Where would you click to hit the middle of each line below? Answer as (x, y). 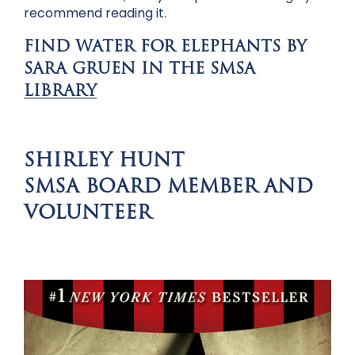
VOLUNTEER (88, 214)
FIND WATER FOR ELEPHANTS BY (165, 48)
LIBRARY (60, 92)
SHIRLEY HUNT (104, 162)
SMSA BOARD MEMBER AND (168, 188)
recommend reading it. (97, 13)
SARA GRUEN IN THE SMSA (139, 70)
